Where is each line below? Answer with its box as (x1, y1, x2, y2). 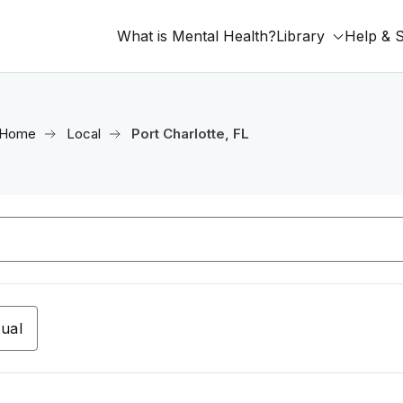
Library (276, 27, 325, 45)
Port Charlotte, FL (130, 125, 249, 142)
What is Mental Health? (117, 27, 276, 45)
